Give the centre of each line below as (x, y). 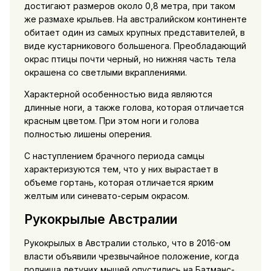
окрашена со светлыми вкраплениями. (105, 72)
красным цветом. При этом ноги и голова (111, 120)
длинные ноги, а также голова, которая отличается (134, 107)
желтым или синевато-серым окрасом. (106, 195)
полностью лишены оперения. (88, 134)
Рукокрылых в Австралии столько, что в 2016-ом (127, 243)
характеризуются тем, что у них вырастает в (121, 169)
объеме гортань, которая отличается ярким (119, 182)
